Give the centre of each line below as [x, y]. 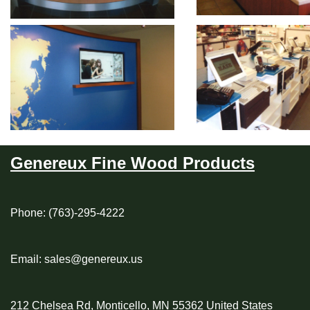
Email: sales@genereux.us [76, 259]
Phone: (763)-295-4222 [67, 213]
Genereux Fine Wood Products [133, 163]
